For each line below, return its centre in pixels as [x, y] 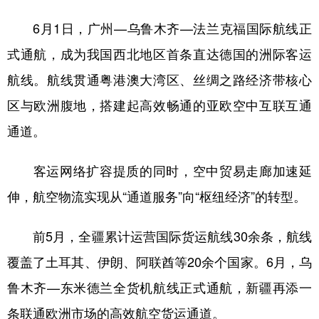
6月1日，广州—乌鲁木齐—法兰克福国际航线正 [159, 28]
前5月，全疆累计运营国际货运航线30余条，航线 [159, 236]
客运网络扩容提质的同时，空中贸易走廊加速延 [159, 170]
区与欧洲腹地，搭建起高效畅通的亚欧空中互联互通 [159, 105]
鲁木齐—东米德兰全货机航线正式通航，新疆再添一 [159, 287]
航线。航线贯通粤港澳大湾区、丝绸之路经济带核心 [159, 79]
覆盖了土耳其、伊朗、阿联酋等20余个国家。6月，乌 [159, 261]
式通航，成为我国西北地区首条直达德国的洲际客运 [159, 53]
